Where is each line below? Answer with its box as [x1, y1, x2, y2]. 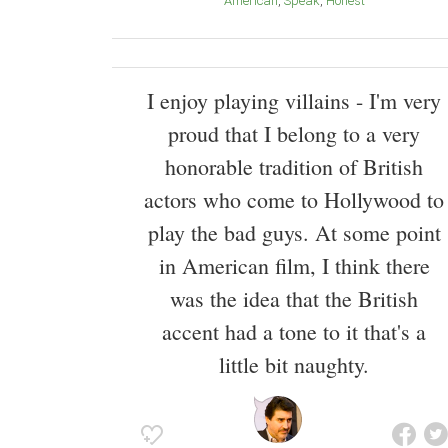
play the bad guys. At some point [147, 218, 441, 248]
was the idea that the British [170, 284, 418, 314]
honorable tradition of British [165, 152, 423, 182]
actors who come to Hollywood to [144, 185, 444, 215]
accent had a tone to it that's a [162, 317, 426, 347]
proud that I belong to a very [168, 119, 420, 149]
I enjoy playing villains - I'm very [147, 86, 441, 116]
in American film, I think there [158, 251, 430, 281]
